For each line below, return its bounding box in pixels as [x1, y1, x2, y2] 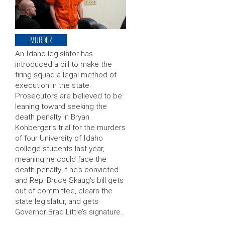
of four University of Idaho [15, 134, 103, 143]
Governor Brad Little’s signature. [15, 207, 122, 217]
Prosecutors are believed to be [15, 91, 122, 101]
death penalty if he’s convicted [15, 165, 119, 175]
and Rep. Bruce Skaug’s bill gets [15, 176, 124, 185]
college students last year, [15, 144, 104, 154]
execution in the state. [15, 81, 91, 90]
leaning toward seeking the [15, 102, 107, 111]
